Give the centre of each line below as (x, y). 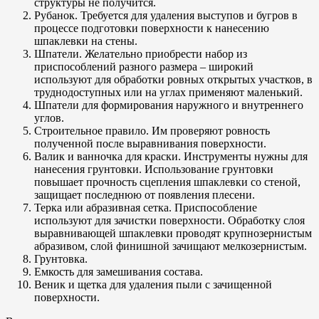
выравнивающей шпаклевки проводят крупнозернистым (173, 234)
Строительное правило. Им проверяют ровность (152, 131)
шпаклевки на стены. (86, 41)
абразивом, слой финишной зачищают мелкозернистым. (171, 246)
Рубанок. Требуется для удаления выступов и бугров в (166, 16)
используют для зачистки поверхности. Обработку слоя (169, 221)
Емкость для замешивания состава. (119, 272)
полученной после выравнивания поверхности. (150, 144)
